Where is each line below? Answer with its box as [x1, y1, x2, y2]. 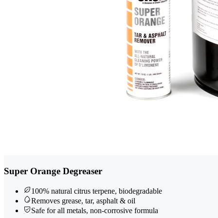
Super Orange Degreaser [4, 166, 102, 177]
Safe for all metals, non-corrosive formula [31, 206, 158, 215]
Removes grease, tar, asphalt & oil [31, 197, 135, 205]
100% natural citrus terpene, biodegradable [31, 187, 162, 196]
